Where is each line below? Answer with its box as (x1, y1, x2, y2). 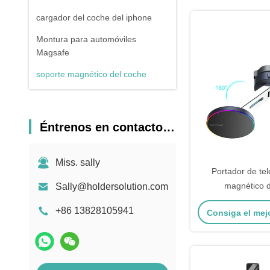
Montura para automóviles (36, 34, 136, 44)
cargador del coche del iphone (36, 13, 152, 22)
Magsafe (36, 48, 69, 57)
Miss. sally (55, 157, 100, 168)
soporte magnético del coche (36, 69, 146, 79)
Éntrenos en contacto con (40, 121, 163, 134)
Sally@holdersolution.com (55, 181, 168, 192)
